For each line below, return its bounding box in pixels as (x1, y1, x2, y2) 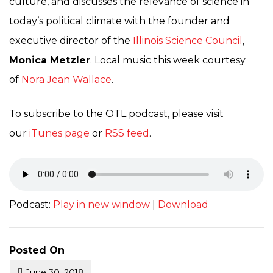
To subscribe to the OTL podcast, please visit (9, 108, 224, 119)
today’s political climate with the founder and (9, 15, 230, 27)
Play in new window (53, 199, 150, 210)
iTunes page (29, 127, 90, 139)
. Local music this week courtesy (90, 54, 246, 66)
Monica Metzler (9, 54, 90, 66)
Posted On (9, 244, 65, 256)
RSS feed (105, 127, 149, 139)
